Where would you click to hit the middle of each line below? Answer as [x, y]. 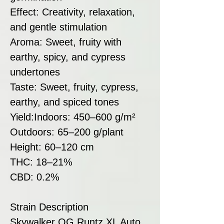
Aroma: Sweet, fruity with [66, 42]
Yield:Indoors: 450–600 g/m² [73, 117]
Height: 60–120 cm [52, 147]
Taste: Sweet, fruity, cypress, [74, 87]
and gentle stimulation [58, 27]
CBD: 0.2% [35, 177]
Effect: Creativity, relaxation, [72, 12]
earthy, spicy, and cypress [68, 57]
